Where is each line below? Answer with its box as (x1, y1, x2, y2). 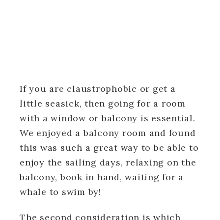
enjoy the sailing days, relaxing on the (20, 156, 196, 168)
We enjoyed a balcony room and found (20, 127, 196, 138)
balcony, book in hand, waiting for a (20, 171, 184, 183)
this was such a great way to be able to (20, 141, 199, 153)
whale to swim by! (20, 186, 101, 197)
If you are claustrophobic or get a (20, 82, 176, 94)
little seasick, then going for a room (20, 97, 186, 109)
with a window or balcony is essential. (20, 112, 195, 124)
